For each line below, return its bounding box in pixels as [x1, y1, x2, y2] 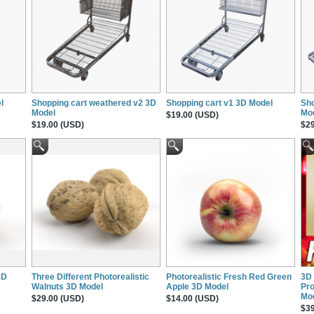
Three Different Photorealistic [32, 271, 149, 282]
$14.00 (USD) [166, 293, 219, 303]
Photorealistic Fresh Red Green [166, 271, 292, 282]
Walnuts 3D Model [32, 281, 103, 292]
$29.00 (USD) [32, 293, 84, 303]
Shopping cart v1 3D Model [166, 97, 273, 108]
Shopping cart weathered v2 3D [32, 97, 156, 108]
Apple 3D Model [166, 281, 228, 292]
